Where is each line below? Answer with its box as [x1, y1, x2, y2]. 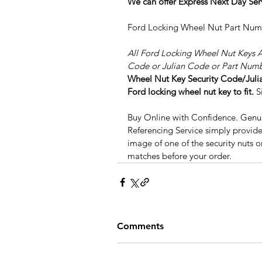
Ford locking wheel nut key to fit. [127, 85, 254, 97]
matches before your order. [127, 150, 232, 161]
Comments [117, 220, 164, 232]
